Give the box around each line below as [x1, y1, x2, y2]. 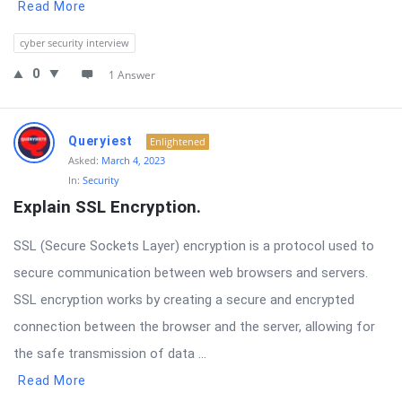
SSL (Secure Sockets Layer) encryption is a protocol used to [13, 238, 374, 254]
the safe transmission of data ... [13, 345, 206, 362]
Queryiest [68, 134, 134, 148]
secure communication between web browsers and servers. [13, 265, 368, 281]
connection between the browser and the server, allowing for [13, 319, 375, 335]
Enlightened [150, 135, 206, 148]
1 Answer [109, 67, 155, 83]
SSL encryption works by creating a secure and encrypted [13, 292, 354, 308]
